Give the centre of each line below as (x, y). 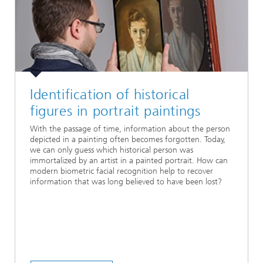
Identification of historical (110, 95)
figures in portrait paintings (115, 111)
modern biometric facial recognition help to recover (122, 171)
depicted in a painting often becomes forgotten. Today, (128, 140)
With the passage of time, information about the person (130, 129)
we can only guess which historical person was (112, 150)
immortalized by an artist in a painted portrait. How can (129, 161)
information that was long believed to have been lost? (126, 182)
